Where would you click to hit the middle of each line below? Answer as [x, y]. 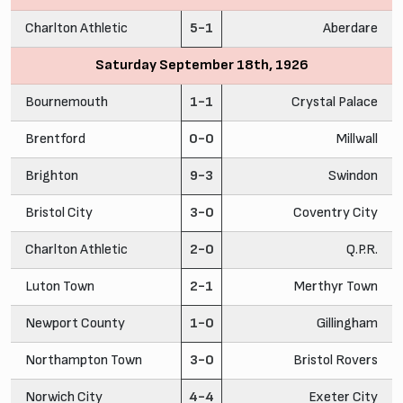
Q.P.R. [362, 249]
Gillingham [347, 323]
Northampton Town [84, 360]
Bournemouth [67, 102]
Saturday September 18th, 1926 [201, 65]
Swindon [353, 175]
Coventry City [336, 212]
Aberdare [350, 28]
